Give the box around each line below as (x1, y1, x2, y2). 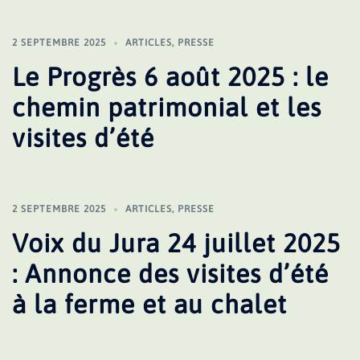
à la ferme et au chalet (12, 289, 287, 319)
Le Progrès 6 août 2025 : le (12, 62, 329, 92)
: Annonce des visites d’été (12, 259, 329, 288)
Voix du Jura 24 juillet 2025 (12, 228, 341, 258)
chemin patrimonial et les (12, 92, 321, 122)
